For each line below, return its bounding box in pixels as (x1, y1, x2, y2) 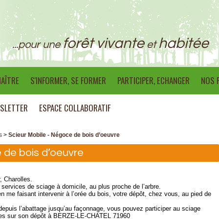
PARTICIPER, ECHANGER (117, 74, 190, 87)
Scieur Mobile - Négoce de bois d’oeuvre (8, 131, 120, 138)
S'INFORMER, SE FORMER (30, 74, 106, 87)
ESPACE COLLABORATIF (39, 102, 110, 114)
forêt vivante (63, 36, 144, 51)
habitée (158, 36, 209, 51)
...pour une (12, 39, 63, 50)
